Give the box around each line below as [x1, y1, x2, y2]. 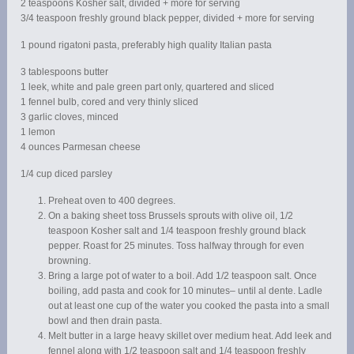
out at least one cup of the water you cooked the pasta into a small [48, 299, 330, 311]
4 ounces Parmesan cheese [21, 141, 141, 153]
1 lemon [21, 126, 56, 137]
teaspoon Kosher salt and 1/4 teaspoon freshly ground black [48, 224, 307, 236]
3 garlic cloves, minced [21, 111, 119, 122]
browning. [48, 254, 92, 266]
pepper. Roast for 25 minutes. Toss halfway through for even [48, 239, 305, 251]
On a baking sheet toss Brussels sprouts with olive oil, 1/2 [48, 209, 294, 221]
